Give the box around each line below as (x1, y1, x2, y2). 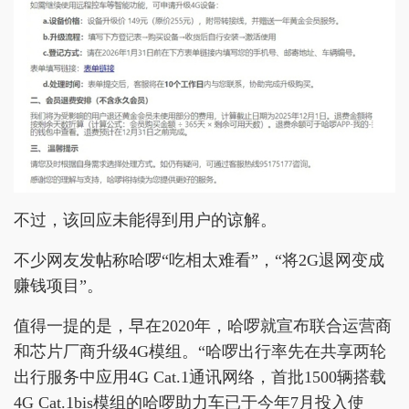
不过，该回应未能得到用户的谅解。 (14, 210, 277, 229)
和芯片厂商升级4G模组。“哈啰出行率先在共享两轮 (14, 341, 386, 361)
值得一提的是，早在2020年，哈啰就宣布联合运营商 (14, 316, 392, 335)
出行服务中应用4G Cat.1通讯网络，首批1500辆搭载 (14, 367, 386, 386)
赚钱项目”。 (14, 276, 103, 295)
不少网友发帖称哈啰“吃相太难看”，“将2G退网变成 (14, 250, 384, 269)
